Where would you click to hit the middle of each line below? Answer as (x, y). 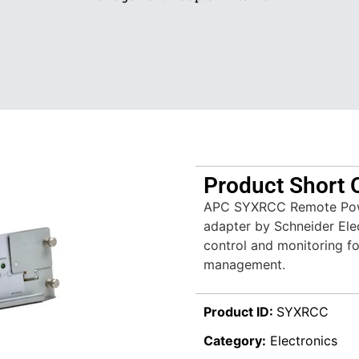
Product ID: (240, 312)
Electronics (304, 341)
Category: (235, 341)
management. (244, 264)
